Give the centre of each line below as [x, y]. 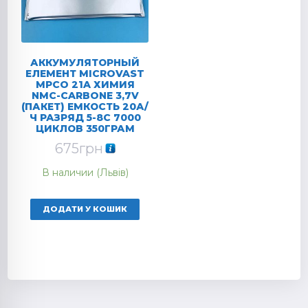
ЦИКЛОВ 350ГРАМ [85, 129]
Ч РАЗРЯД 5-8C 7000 [85, 118]
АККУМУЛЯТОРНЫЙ [85, 63]
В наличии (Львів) [85, 172]
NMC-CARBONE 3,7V [85, 96]
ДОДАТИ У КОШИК [85, 209]
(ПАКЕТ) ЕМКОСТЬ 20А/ [85, 107]
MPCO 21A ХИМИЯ [85, 85]
